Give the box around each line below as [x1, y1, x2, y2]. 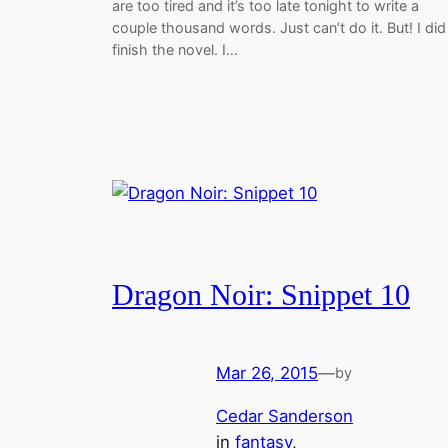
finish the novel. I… [112, 41, 238, 59]
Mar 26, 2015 [216, 362, 318, 383]
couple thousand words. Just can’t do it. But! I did [112, 19, 446, 37]
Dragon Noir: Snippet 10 [112, 279, 410, 312]
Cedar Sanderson [216, 405, 353, 426]
